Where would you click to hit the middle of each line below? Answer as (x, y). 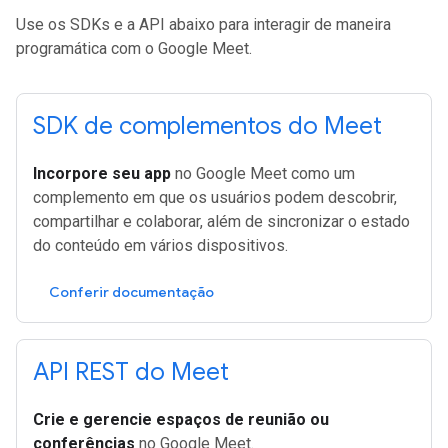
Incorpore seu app (102, 173)
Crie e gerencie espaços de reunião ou (181, 419)
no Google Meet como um (263, 173)
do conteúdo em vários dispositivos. (160, 245)
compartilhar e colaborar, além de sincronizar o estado (221, 221)
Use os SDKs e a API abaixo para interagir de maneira (203, 24)
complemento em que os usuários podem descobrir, (215, 197)
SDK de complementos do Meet (207, 126)
